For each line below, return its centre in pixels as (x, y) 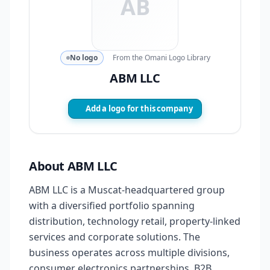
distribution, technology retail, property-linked (135, 221)
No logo (83, 58)
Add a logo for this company (139, 108)
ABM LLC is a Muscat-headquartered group (127, 190)
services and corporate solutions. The (115, 237)
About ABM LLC (73, 166)
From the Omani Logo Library (161, 58)
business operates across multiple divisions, (129, 253)
